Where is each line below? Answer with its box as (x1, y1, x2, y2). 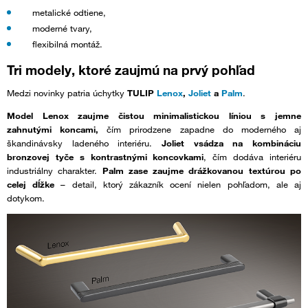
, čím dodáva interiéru (203, 151, 302, 163)
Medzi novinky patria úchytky (7, 87, 127, 99)
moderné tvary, (32, 23, 92, 34)
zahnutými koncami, (7, 124, 107, 135)
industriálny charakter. (7, 165, 102, 177)
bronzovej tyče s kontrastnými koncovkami (7, 151, 204, 163)
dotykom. (7, 192, 45, 204)
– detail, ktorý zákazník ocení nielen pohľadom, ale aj (54, 179, 302, 190)
